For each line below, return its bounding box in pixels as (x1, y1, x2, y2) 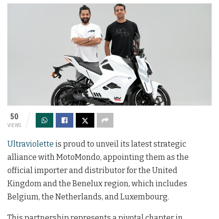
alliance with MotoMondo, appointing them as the (7, 152, 189, 162)
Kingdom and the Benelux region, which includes (7, 178, 187, 188)
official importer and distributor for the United (7, 165, 177, 175)
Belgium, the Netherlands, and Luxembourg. (7, 192, 169, 201)
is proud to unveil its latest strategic (54, 139, 186, 149)
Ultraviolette (7, 139, 54, 149)
